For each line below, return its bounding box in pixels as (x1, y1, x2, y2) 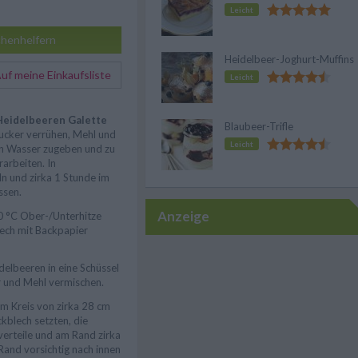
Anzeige (157, 208, 209, 225)
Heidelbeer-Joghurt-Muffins (225, 53, 354, 66)
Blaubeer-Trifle (225, 120, 293, 133)
